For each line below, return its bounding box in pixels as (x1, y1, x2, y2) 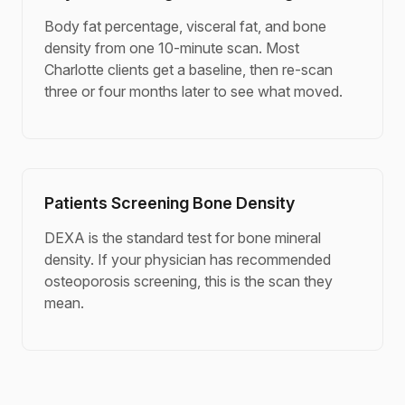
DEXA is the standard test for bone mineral (44, 229, 321, 247)
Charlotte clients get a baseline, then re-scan (44, 61, 333, 79)
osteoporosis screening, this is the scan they (44, 272, 333, 290)
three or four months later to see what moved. (44, 82, 343, 100)
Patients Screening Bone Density (44, 193, 295, 212)
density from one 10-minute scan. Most (44, 39, 299, 57)
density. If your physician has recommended (44, 250, 331, 268)
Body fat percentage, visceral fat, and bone (44, 17, 326, 35)
